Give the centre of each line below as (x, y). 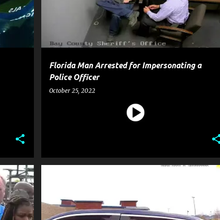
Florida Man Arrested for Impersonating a (125, 65)
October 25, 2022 (72, 91)
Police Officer (74, 77)
